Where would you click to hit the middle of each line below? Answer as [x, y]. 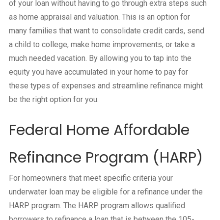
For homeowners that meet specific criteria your [91, 178]
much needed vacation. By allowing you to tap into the [100, 58]
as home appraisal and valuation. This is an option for [99, 17]
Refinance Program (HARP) [106, 158]
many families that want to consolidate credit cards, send [106, 31]
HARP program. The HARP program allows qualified [97, 206]
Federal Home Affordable [99, 130]
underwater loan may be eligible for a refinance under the [106, 192]
